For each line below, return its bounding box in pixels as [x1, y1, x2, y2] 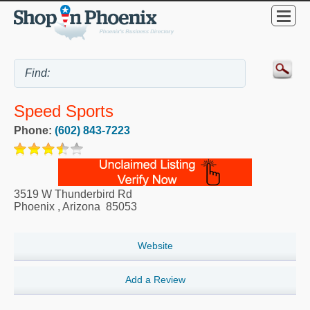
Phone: [14, 125, 55, 137]
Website [137, 240, 173, 252]
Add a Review [125, 274, 185, 286]
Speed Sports [14, 102, 113, 121]
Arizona [62, 201, 100, 213]
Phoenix [14, 201, 55, 213]
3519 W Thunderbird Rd [14, 188, 132, 201]
